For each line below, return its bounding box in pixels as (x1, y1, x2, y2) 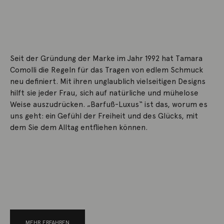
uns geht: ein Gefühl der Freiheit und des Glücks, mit (10, 111, 198, 121)
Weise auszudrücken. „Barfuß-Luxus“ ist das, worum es (10, 100, 207, 109)
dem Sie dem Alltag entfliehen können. (10, 123, 147, 132)
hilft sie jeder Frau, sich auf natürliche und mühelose (10, 88, 198, 98)
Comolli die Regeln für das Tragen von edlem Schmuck (10, 65, 203, 75)
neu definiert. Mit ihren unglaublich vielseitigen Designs (10, 77, 205, 86)
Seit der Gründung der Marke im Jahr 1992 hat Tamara (10, 54, 202, 63)
